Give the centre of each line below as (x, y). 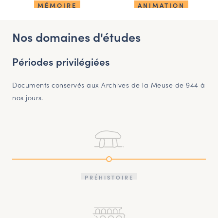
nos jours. (28, 98)
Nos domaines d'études (76, 37)
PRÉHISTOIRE (109, 177)
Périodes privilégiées (61, 62)
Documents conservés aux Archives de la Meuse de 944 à (109, 85)
